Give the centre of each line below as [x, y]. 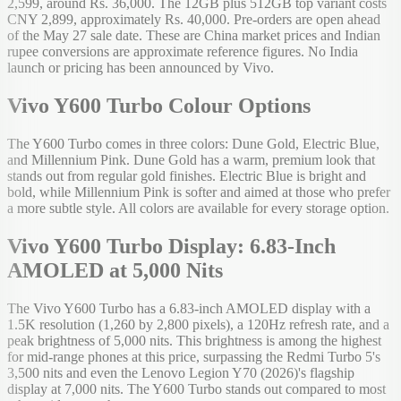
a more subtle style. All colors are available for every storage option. [198, 209]
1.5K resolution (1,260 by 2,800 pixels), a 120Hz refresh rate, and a [198, 325]
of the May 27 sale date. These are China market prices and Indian [194, 36]
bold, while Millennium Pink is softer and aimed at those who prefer [199, 192]
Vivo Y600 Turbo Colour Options [159, 106]
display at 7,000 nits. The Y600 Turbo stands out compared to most [196, 389]
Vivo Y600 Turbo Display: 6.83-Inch [171, 247]
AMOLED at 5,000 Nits [115, 271]
